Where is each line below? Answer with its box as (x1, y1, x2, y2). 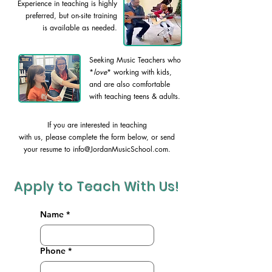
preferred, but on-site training (25, 10, 117, 21)
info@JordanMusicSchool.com (72, 144, 168, 154)
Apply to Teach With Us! (14, 178, 180, 195)
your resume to (23, 144, 73, 154)
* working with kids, (107, 67, 172, 77)
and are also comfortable (89, 79, 170, 89)
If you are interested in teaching (47, 120, 147, 130)
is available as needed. (42, 22, 117, 33)
